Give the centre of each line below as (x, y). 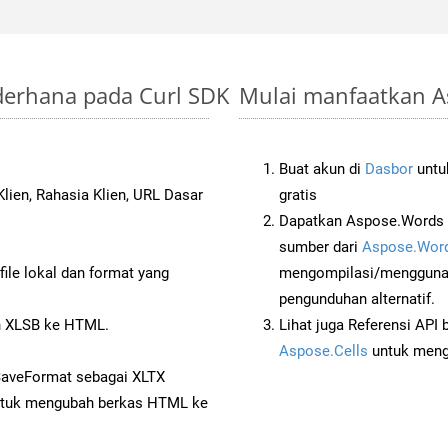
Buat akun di (322, 168)
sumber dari (320, 246)
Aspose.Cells (323, 350)
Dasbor (389, 168)
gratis (298, 194)
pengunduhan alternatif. (357, 298)
